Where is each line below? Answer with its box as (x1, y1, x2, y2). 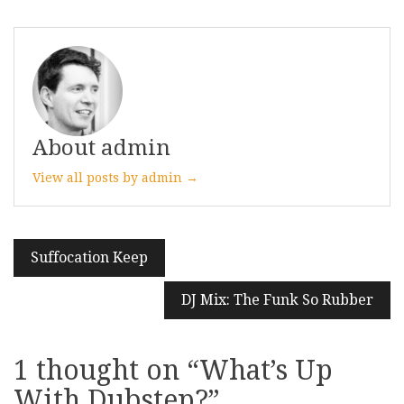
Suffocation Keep (31, 249, 148, 266)
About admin (32, 135, 170, 161)
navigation (13, 267, 153, 298)
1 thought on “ (14, 354, 199, 386)
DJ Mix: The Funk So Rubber (181, 291, 373, 308)
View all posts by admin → (32, 170, 198, 185)
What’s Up (199, 354, 333, 386)
